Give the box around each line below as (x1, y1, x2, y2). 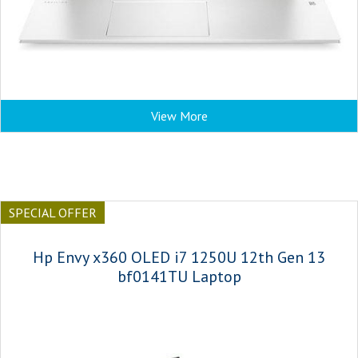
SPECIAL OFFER (9, 205, 97, 221)
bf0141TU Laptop (117, 266, 241, 287)
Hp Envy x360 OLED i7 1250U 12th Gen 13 (33, 247, 325, 268)
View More (150, 108, 208, 124)
